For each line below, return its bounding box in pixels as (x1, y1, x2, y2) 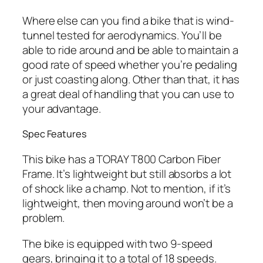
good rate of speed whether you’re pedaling (22, 56, 237, 72)
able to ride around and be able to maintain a (22, 42, 238, 58)
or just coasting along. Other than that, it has (22, 71, 240, 87)
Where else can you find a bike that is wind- (22, 12, 234, 28)
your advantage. (22, 100, 101, 116)
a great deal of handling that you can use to (22, 86, 234, 102)
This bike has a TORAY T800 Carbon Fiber (22, 151, 221, 167)
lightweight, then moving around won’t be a (22, 195, 233, 211)
